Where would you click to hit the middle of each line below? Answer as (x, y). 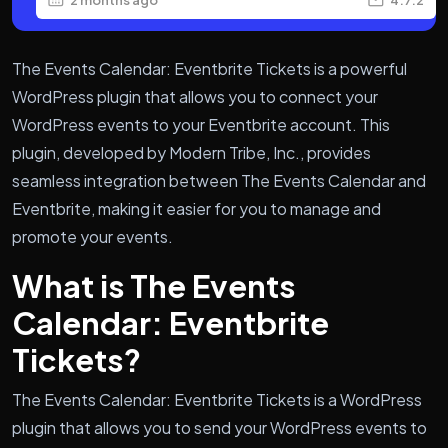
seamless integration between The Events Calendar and (219, 180)
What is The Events (153, 285)
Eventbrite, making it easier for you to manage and (196, 208)
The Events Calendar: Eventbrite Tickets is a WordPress (217, 399)
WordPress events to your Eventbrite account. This (201, 124)
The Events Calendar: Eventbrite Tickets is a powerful (209, 68)
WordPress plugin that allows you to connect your (195, 96)
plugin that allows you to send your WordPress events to (219, 427)
